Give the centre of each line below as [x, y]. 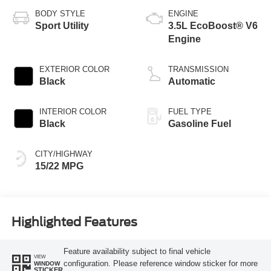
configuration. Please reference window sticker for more [160, 263]
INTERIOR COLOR [73, 112]
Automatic [192, 82]
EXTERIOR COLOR [74, 70]
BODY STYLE [60, 14]
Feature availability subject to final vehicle [137, 251]
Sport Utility [62, 26]
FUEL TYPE [190, 112]
